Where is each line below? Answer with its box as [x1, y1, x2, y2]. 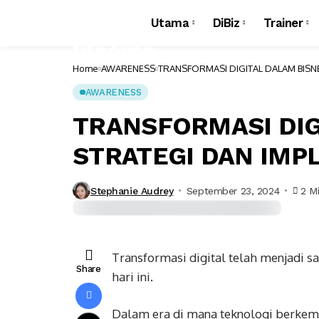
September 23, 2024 [186, 184, 280, 197]
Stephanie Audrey [90, 184, 174, 197]
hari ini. [112, 268, 153, 284]
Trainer [263, 16, 303, 30]
